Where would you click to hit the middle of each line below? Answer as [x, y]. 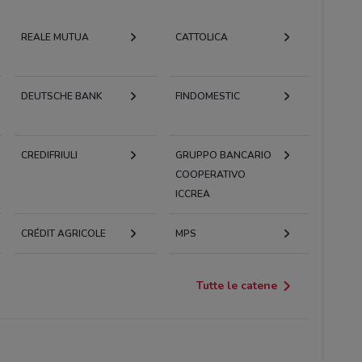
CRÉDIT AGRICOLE [63, 233]
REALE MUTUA [55, 37]
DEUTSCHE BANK [61, 96]
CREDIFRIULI [49, 155]
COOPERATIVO [210, 174]
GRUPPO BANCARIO [223, 155]
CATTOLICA [201, 37]
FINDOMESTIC [207, 96]
